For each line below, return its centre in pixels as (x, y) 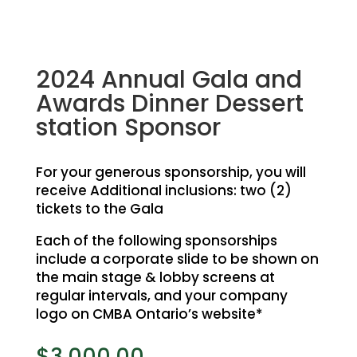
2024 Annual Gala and (169, 80)
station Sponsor (128, 127)
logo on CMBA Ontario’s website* (149, 314)
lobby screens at (217, 277)
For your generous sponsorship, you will (171, 172)
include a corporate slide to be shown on (177, 259)
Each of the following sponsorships (156, 241)
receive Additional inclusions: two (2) (163, 190)
